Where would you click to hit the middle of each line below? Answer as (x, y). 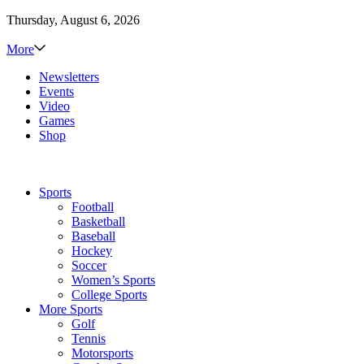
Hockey (92, 251)
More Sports (71, 310)
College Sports (109, 295)
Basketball (98, 222)
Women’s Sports (113, 280)
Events (56, 92)
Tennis (89, 339)
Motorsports (102, 353)
